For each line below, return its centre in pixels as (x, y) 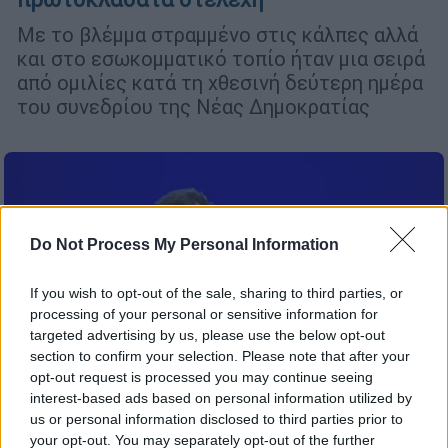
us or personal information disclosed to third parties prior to (216, 419)
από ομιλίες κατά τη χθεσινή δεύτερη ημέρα (220, 83)
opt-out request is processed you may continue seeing (201, 377)
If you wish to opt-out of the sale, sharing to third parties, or (216, 293)
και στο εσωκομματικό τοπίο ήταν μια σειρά (221, 59)
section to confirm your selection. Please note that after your (220, 356)
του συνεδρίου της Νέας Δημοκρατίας (193, 107)
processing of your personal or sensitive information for (204, 314)
